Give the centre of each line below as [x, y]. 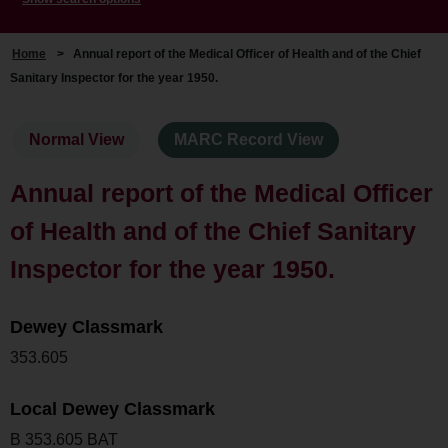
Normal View [77, 140]
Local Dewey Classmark [112, 408]
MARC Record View [249, 140]
